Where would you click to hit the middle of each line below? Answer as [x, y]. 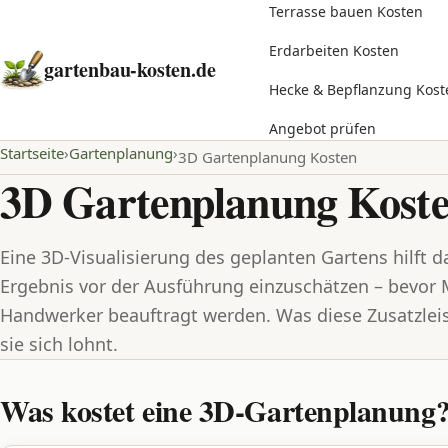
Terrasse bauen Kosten [346, 11]
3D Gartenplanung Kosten [267, 157]
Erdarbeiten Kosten [334, 50]
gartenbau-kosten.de [130, 69]
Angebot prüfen [322, 128]
